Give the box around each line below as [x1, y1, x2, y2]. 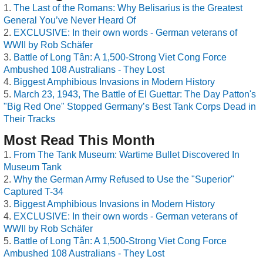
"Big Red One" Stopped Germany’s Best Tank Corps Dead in [4, 101, 256, 112]
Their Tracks [4, 113, 55, 124]
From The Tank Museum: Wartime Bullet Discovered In [14, 149, 240, 160]
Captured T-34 [4, 186, 63, 197]
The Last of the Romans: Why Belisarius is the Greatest [14, 2, 242, 13]
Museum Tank [4, 161, 62, 172]
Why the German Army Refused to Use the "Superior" [14, 174, 234, 184]
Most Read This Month [4, 131, 155, 148]
